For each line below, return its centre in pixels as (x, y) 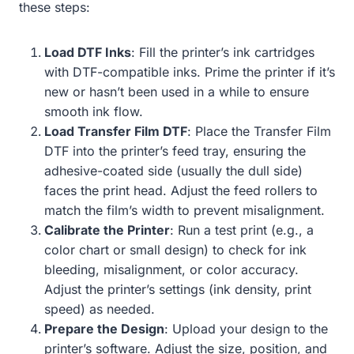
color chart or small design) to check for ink (175, 249)
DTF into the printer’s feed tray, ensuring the (175, 151)
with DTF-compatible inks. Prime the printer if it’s (190, 72)
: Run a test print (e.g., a (242, 230)
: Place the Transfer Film (259, 131)
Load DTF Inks (88, 52)
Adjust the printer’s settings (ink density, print (178, 289)
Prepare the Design (104, 328)
